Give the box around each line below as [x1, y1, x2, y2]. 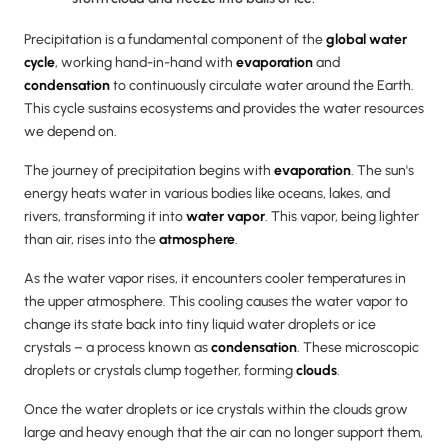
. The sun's [351, 161, 414, 179]
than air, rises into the [24, 230, 159, 248]
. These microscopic [297, 338, 419, 356]
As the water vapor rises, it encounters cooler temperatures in [24, 269, 406, 287]
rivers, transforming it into [24, 207, 186, 225]
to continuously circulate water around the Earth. [110, 76, 414, 94]
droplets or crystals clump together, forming [24, 361, 296, 379]
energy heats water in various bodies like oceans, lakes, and [24, 184, 390, 202]
